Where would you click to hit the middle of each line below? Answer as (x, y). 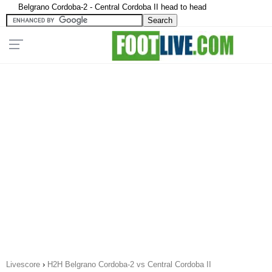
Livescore (23, 264)
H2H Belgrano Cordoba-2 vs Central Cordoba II (129, 264)
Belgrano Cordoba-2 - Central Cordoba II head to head (112, 7)
